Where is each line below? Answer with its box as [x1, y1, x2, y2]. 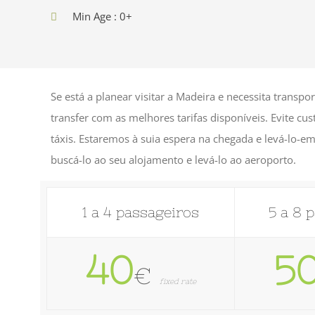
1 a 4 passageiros [82, 204, 200, 220]
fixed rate [159, 277, 196, 285]
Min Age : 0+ [72, 9, 132, 23]
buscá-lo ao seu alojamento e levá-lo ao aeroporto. [51, 153, 296, 167]
